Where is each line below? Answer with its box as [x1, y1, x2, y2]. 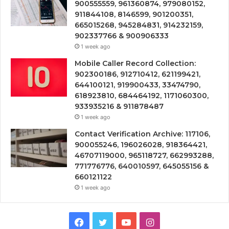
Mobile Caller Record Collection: [75, 59, 196, 68]
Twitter [106, 216, 138, 227]
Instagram [153, 216, 197, 227]
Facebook [83, 216, 126, 227]
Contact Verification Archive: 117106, [75, 129, 210, 139]
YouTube [130, 216, 168, 227]
